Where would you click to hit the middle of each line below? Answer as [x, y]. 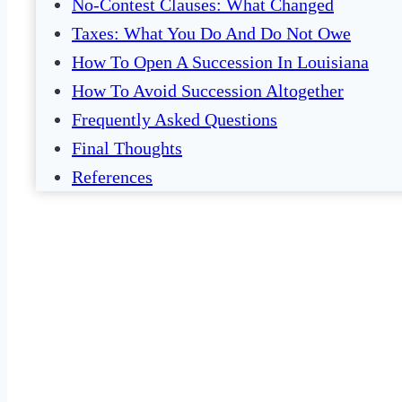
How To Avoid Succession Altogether [208, 91]
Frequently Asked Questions [175, 120]
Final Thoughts [127, 149]
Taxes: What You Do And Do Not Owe [211, 34]
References [112, 177]
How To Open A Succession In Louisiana [220, 62]
